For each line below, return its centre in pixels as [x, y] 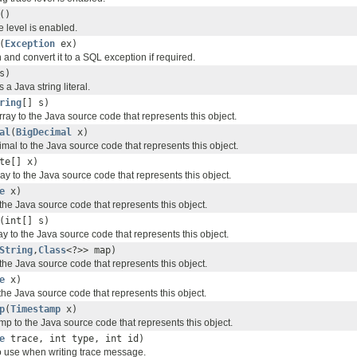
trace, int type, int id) [75, 339]
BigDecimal [44, 133]
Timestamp [35, 310]
